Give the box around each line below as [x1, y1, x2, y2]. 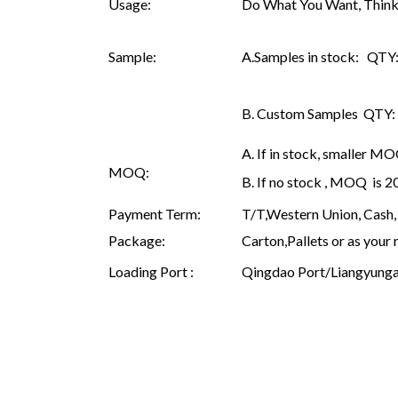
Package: [108, 231, 165, 249]
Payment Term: [108, 204, 201, 222]
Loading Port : [108, 262, 194, 280]
